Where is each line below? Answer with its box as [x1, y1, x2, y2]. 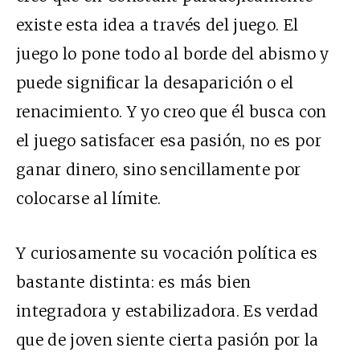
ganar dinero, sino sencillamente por [16, 160, 301, 180]
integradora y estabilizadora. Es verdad [16, 301, 319, 321]
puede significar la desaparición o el [16, 73, 294, 93]
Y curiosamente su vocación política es [16, 243, 317, 264]
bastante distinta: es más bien [16, 272, 252, 292]
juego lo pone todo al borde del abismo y [16, 44, 329, 64]
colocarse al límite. [16, 189, 162, 209]
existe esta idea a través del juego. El [16, 15, 299, 35]
